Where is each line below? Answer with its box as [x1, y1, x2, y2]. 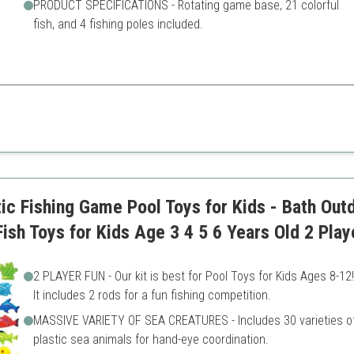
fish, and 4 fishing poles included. [32, 17, 203, 32]
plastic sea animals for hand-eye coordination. [32, 332, 269, 347]
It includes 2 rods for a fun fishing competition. [32, 288, 271, 303]
